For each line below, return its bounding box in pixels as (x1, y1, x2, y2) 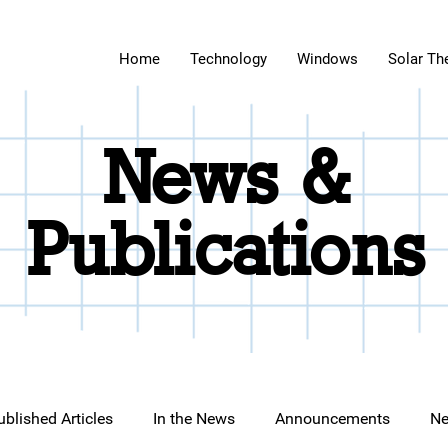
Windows (297, 50, 358, 68)
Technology (190, 50, 267, 68)
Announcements (275, 409, 390, 428)
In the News (153, 409, 235, 428)
